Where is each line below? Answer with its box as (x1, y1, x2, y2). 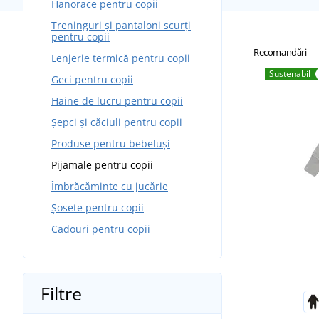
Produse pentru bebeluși (51, 136, 170, 150)
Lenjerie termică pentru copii (51, 51, 190, 65)
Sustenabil (269, 68, 310, 80)
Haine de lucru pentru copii (51, 93, 183, 108)
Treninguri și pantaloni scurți (51, 18, 191, 32)
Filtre (41, 281, 82, 305)
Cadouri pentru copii (51, 221, 150, 236)
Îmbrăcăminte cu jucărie (51, 179, 168, 193)
